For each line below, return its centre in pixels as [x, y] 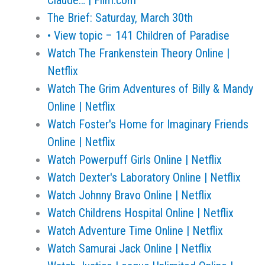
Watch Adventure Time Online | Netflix [135, 231]
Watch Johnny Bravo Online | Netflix [130, 195]
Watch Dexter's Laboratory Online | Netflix [144, 177]
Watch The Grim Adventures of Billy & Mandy [150, 89]
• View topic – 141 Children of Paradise [138, 35]
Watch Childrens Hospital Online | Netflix [140, 213]
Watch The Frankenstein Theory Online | [138, 53]
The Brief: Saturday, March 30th [120, 18]
